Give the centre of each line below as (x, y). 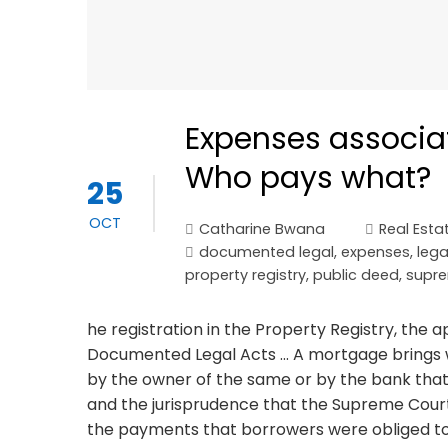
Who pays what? (308, 177)
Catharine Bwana (262, 228)
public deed (356, 274)
